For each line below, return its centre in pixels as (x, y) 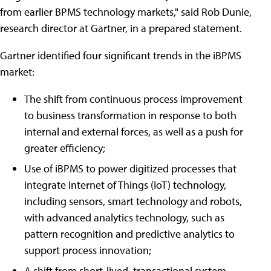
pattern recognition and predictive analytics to (129, 234)
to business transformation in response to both (130, 115)
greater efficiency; (65, 148)
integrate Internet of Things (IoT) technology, (125, 185)
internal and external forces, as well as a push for (134, 132)
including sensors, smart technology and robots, (133, 201)
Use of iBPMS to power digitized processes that (130, 168)
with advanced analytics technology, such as (124, 217)
